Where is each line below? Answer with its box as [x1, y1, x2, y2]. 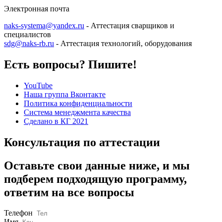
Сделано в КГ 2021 [24, 116, 88, 125]
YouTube [24, 81, 53, 90]
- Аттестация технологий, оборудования [54, 39, 192, 48]
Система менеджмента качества [24, 108, 131, 116]
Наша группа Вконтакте [24, 90, 106, 99]
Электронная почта [4, 4, 69, 13]
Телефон [4, 209, 35, 218]
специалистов [4, 30, 51, 39]
